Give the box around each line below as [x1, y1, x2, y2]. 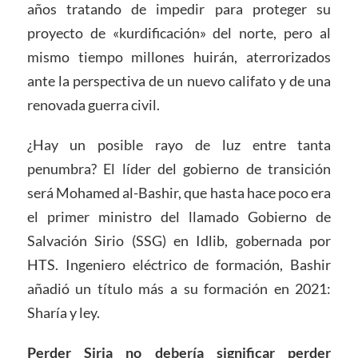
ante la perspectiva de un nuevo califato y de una [26, 71, 332, 89]
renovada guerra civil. [26, 95, 160, 113]
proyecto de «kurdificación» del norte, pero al [26, 23, 332, 42]
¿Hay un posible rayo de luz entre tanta [26, 135, 332, 153]
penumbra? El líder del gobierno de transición [26, 159, 332, 177]
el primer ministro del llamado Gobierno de [26, 207, 332, 225]
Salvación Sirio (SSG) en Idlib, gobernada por [26, 231, 332, 249]
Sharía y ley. [26, 303, 100, 321]
